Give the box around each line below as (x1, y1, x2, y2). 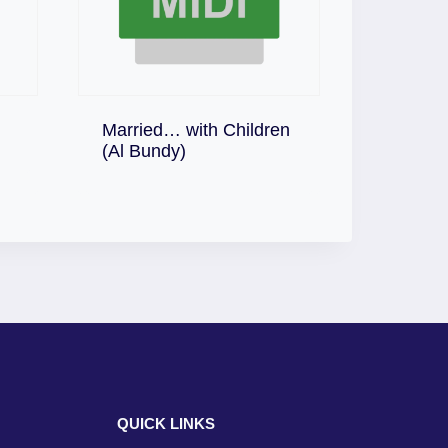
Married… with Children (102, 120, 290, 141)
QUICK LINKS (117, 414, 215, 432)
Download (141, 129, 257, 163)
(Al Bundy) (102, 141, 186, 162)
